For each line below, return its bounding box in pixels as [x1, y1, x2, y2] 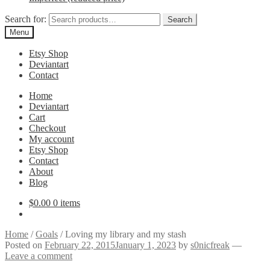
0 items [53, 198, 80, 208]
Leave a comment [5, 251, 72, 261]
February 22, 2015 [45, 240, 115, 250]
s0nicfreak [190, 240, 230, 250]
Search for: [5, 14, 46, 24]
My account [29, 134, 74, 144]
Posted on [5, 240, 45, 250]
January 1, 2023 [115, 240, 176, 250]
